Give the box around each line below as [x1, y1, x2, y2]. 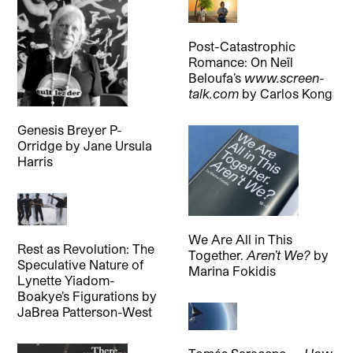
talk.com [188, 86, 239, 102]
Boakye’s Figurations [17, 288, 143, 304]
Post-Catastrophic [188, 39, 295, 54]
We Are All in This [188, 231, 292, 247]
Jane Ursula [84, 137, 153, 153]
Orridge [17, 137, 66, 153]
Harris [17, 153, 54, 169]
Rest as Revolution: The [17, 241, 155, 257]
